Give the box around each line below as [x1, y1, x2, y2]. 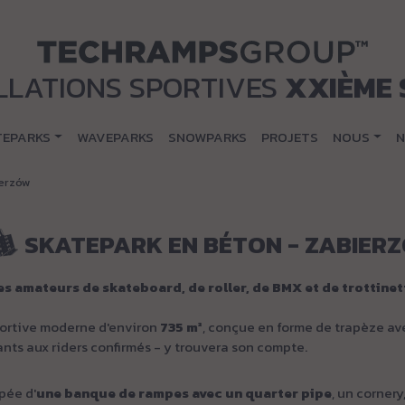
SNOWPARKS [167, 127, 247, 147]
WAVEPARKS [76, 127, 154, 147]
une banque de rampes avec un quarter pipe [36, 382, 332, 403]
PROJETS [260, 127, 318, 147]
